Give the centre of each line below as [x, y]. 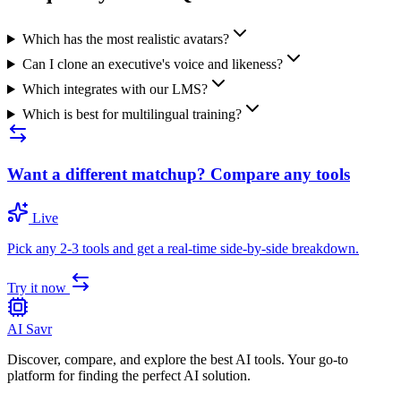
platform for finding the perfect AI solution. [129, 375]
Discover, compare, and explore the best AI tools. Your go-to [178, 359]
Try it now [38, 287]
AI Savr [30, 328]
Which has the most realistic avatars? [125, 39]
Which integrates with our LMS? [115, 90]
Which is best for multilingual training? [132, 115]
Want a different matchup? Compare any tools [179, 174]
